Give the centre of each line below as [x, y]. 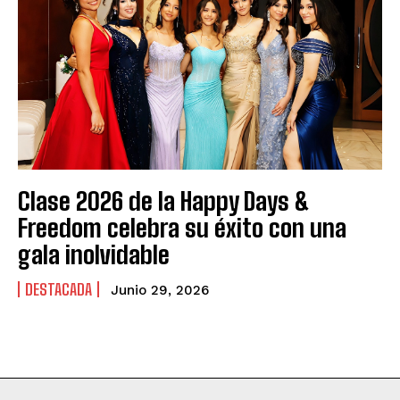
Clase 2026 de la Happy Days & [164, 201]
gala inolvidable [94, 255]
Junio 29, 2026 [160, 291]
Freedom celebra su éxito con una [182, 228]
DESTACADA [58, 290]
